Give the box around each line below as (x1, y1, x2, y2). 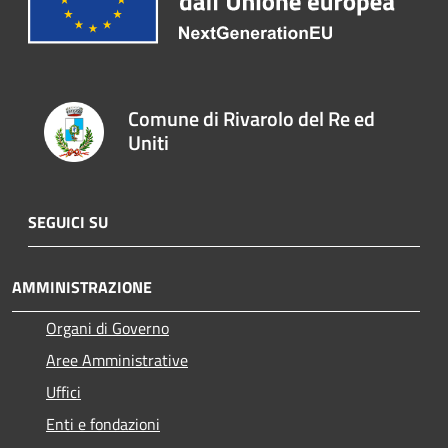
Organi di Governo (46, 316, 169, 340)
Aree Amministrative (46, 348, 188, 372)
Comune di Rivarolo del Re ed (128, 102, 376, 134)
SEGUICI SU (28, 210, 108, 234)
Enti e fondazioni (46, 412, 160, 436)
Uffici (46, 380, 81, 404)
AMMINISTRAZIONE (12, 275, 152, 299)
